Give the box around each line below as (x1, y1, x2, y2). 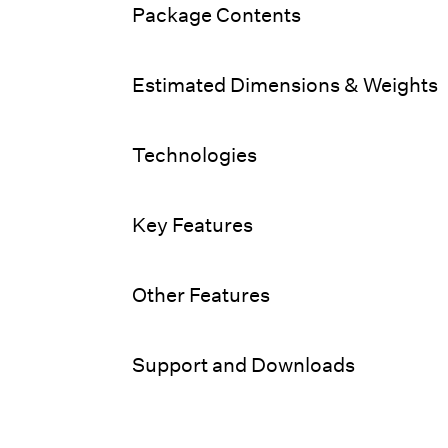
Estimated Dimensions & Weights (132, 71, 439, 97)
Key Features (132, 211, 254, 237)
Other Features (132, 281, 271, 307)
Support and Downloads (132, 351, 356, 377)
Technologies (132, 141, 258, 167)
